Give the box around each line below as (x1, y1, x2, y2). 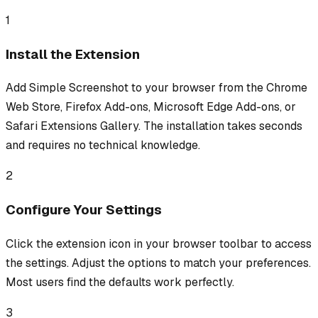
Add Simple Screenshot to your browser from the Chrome (6, 80, 307, 96)
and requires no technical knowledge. (6, 138, 200, 153)
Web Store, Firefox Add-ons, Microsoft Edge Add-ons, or (6, 99, 296, 115)
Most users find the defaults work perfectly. (6, 274, 234, 290)
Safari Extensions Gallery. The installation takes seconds (6, 119, 302, 134)
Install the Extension (6, 45, 140, 63)
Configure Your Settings (6, 200, 162, 219)
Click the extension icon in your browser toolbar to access (6, 236, 312, 251)
